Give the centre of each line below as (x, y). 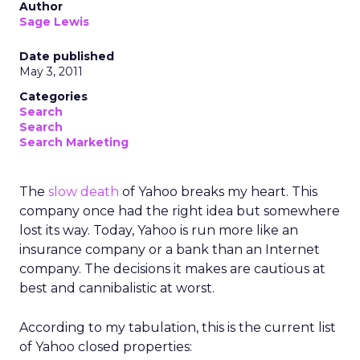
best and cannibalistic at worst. (117, 288)
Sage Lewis (54, 22)
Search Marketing (74, 142)
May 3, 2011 (51, 72)
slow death (84, 192)
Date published (67, 56)
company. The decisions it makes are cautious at (172, 269)
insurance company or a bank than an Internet (170, 250)
